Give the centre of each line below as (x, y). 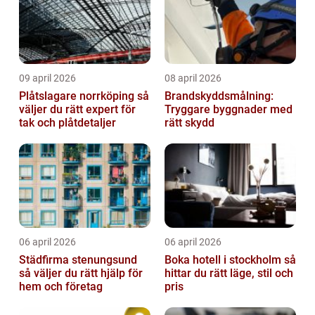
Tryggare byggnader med (229, 110)
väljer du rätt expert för (77, 110)
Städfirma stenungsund (78, 260)
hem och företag (61, 287)
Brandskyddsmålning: (219, 96)
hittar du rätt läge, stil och (229, 274)
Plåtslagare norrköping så (78, 96)
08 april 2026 (193, 78)
